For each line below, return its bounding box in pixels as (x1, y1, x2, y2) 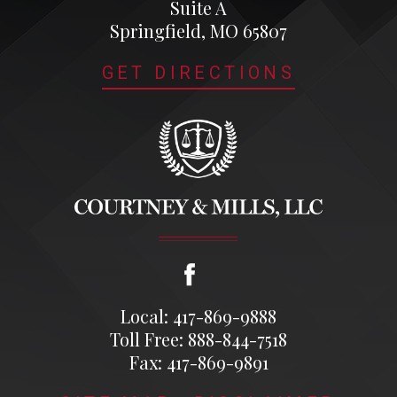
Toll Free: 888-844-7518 (110, 326, 287, 351)
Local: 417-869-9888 (121, 303, 276, 328)
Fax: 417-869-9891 (128, 349, 269, 374)
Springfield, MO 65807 (110, 18, 287, 43)
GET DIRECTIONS (101, 61, 296, 83)
